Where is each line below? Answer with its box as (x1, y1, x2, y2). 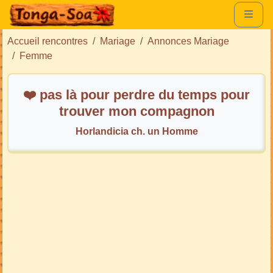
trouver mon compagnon (58, 103, 214, 119)
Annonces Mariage (147, 35, 229, 46)
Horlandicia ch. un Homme (75, 126, 198, 136)
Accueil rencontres (7, 35, 88, 46)
